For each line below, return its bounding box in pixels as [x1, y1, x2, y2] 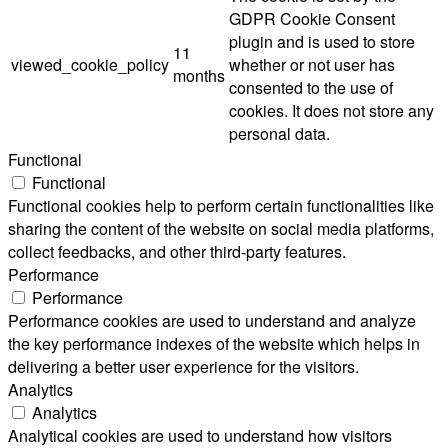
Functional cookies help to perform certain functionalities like [8, 193, 434, 217]
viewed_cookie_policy [11, 52, 169, 76]
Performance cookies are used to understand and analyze [8, 308, 416, 332]
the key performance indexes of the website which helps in [8, 331, 420, 355]
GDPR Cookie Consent [229, 6, 395, 30]
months [173, 63, 225, 87]
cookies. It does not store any [229, 98, 434, 122]
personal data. [229, 121, 330, 145]
